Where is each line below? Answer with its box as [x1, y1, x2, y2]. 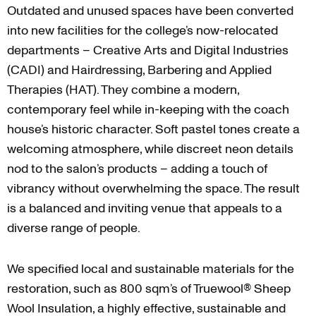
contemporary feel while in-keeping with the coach [7, 100, 289, 119]
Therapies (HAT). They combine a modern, [7, 80, 239, 99]
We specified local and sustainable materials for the [7, 260, 294, 278]
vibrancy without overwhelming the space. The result [7, 179, 300, 197]
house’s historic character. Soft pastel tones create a [7, 120, 300, 138]
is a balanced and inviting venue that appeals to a [7, 199, 282, 217]
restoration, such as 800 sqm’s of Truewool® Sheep [7, 279, 291, 298]
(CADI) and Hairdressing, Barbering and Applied [7, 61, 272, 79]
